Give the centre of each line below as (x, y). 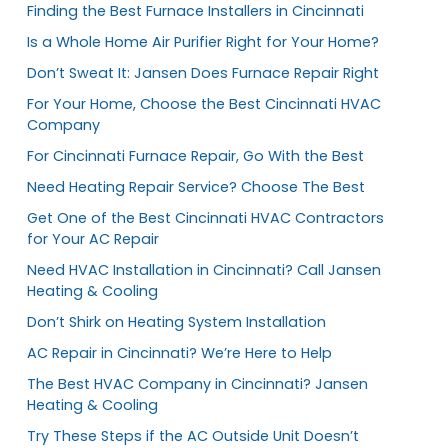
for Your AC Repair (93, 238)
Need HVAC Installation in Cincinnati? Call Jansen (204, 269)
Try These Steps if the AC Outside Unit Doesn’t (193, 435)
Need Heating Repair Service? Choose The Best (196, 186)
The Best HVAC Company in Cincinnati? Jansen (197, 383)
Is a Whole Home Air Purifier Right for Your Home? (203, 41)
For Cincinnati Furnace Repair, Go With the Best (195, 155)
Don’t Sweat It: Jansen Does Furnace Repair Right (203, 72)
